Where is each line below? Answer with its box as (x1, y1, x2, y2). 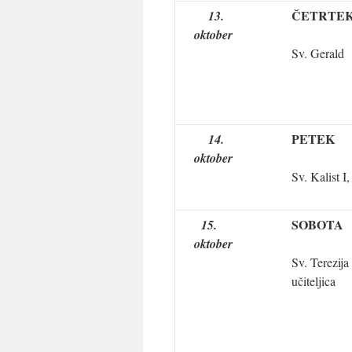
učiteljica (291, 273, 335, 289)
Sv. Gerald (291, 45, 344, 61)
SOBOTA (291, 215, 343, 233)
